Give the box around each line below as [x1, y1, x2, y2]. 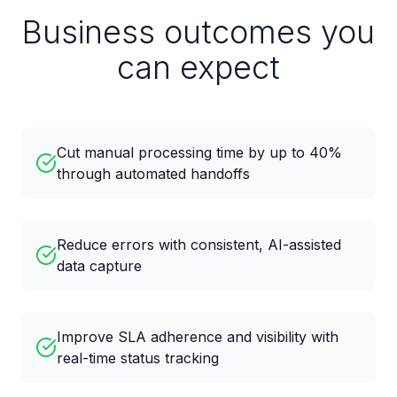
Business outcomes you [22, 12, 375, 51]
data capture [57, 257, 142, 275]
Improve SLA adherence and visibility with [57, 328, 339, 346]
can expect [117, 48, 280, 87]
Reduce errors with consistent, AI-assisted [57, 236, 341, 253]
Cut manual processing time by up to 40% [57, 144, 342, 161]
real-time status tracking [57, 349, 219, 367]
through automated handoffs [57, 165, 250, 183]
